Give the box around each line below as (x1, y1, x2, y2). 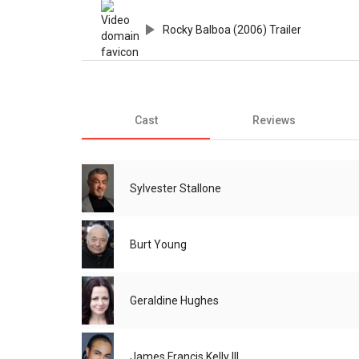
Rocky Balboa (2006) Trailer (163, 23, 301, 37)
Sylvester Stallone (130, 182, 221, 196)
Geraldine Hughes (130, 294, 219, 308)
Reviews (252, 114, 296, 127)
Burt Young (130, 238, 187, 252)
